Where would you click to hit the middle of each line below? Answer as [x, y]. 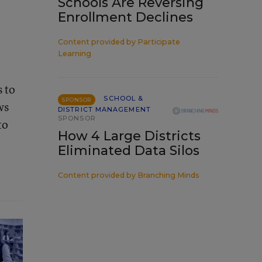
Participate [159, 42]
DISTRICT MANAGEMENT [104, 109]
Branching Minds [168, 175]
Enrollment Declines [125, 17]
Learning [75, 54]
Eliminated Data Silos [129, 151]
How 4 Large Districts [129, 136]
